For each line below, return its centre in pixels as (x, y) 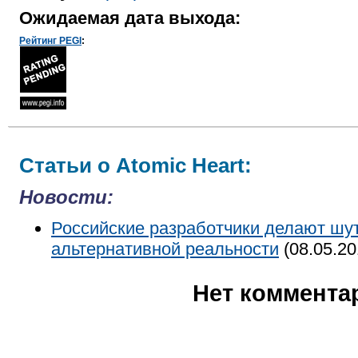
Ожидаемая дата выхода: (130, 18)
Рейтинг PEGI (50, 41)
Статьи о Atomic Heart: (135, 165)
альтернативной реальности (165, 249)
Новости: (66, 197)
